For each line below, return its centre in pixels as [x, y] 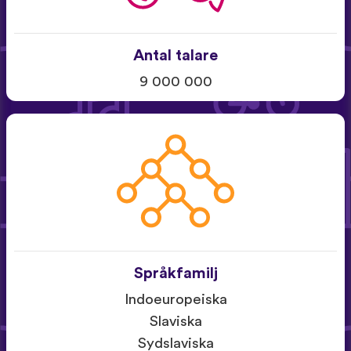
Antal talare [175, 55]
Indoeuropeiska [175, 300]
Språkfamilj [175, 274]
